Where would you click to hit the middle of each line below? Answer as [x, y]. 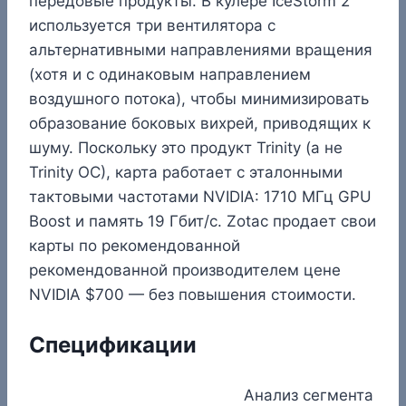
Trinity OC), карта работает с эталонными [186, 172]
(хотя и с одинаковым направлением [170, 74]
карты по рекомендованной [135, 245]
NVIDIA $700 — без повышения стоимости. [193, 294]
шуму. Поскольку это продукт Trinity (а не [186, 147]
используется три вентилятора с [152, 25]
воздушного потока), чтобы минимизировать [199, 98]
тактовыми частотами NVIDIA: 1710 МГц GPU [200, 196]
